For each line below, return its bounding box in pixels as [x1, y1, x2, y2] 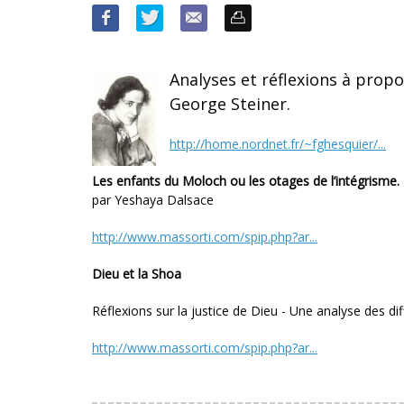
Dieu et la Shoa [92, 265, 181, 283]
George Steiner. [170, 93, 290, 115]
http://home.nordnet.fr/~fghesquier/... [170, 135, 386, 153]
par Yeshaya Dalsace [92, 191, 214, 209]
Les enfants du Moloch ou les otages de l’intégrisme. [92, 172, 399, 190]
